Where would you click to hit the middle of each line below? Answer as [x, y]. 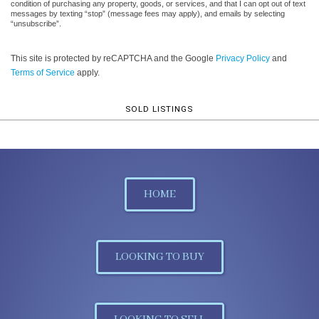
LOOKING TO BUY [159, 257]
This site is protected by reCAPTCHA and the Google [113, 58]
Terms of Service [43, 72]
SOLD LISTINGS [159, 109]
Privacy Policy [243, 58]
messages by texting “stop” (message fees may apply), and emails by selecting [148, 13]
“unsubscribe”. [36, 23]
